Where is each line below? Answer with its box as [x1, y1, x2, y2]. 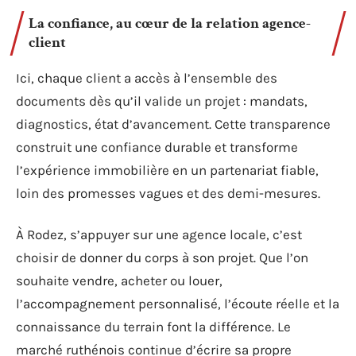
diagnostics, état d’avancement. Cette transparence [16, 116, 331, 132]
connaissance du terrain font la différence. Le [16, 318, 291, 335]
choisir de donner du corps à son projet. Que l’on [16, 249, 308, 265]
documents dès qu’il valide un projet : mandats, [16, 93, 308, 109]
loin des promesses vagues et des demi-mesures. [16, 185, 320, 201]
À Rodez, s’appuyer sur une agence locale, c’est [16, 226, 302, 242]
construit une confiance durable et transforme [16, 139, 298, 155]
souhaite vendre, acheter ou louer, [16, 272, 222, 288]
